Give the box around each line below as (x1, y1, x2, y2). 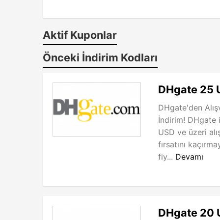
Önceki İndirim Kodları (43, 51, 158, 64)
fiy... (158, 152, 175, 162)
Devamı (175, 152, 203, 162)
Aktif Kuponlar (43, 28, 117, 41)
